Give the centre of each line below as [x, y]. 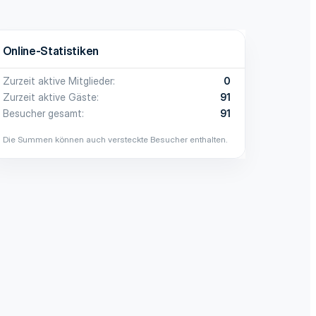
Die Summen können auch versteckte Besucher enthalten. [115, 139]
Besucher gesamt [42, 113]
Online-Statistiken [50, 50]
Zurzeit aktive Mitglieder [57, 80]
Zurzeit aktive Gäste [49, 97]
